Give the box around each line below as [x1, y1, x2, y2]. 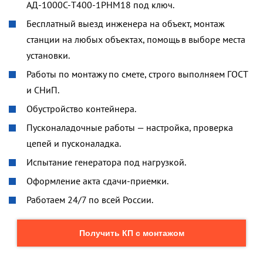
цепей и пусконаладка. [26, 137, 121, 149]
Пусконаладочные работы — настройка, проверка [26, 122, 233, 133]
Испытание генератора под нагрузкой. [26, 156, 186, 168]
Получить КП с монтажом [79, 228, 184, 238]
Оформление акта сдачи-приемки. [26, 175, 168, 187]
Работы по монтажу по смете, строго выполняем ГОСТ [26, 68, 248, 80]
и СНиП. [26, 84, 59, 96]
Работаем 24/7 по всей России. [26, 194, 153, 205]
